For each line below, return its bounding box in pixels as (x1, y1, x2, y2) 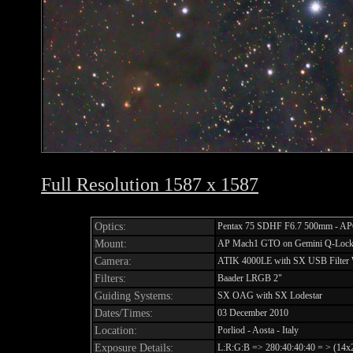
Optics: (95, 221, 126, 232)
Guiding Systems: (95, 290, 173, 302)
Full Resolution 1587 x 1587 (41, 174, 258, 195)
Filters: (95, 273, 126, 284)
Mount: (95, 238, 127, 250)
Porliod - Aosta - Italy (217, 325, 299, 336)
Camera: (95, 255, 132, 267)
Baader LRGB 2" (217, 273, 282, 284)
